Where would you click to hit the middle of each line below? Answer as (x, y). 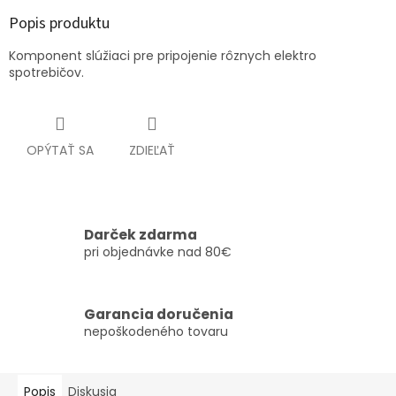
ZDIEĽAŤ (152, 151)
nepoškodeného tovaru (156, 331)
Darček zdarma (141, 234)
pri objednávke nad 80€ (158, 251)
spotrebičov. (46, 73)
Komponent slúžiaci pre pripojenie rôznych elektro (163, 56)
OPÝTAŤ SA (60, 151)
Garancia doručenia (159, 314)
